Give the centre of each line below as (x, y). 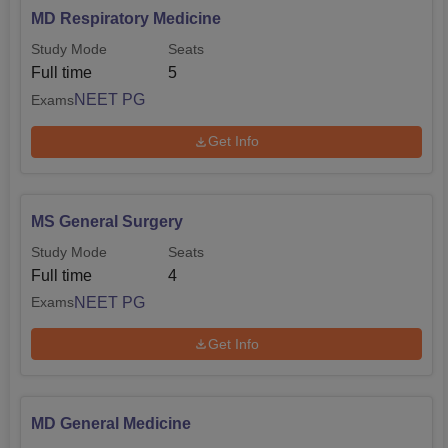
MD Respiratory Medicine (126, 19)
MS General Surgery (107, 221)
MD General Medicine (111, 424)
